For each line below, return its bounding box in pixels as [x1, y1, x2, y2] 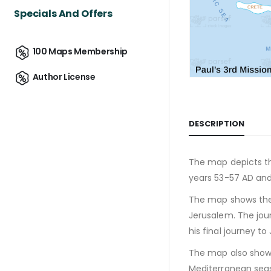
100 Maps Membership [32, 45, 128, 58]
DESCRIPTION [189, 117, 244, 129]
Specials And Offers [14, 6, 113, 21]
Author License [32, 71, 96, 83]
